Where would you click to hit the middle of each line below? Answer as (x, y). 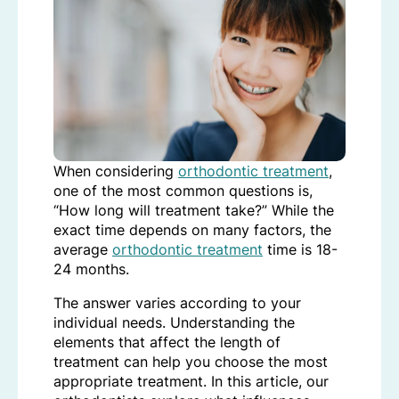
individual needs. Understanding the (174, 323)
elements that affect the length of (167, 342)
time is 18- (300, 250)
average (83, 250)
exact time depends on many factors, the (192, 230)
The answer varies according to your (177, 303)
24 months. (91, 269)
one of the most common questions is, (183, 191)
